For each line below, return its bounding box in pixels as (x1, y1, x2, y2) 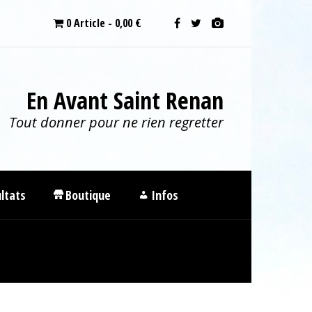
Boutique (65, 187, 111, 203)
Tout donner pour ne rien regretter (9, 113, 224, 132)
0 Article (66, 15, 105, 31)
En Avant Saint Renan (26, 84, 224, 116)
